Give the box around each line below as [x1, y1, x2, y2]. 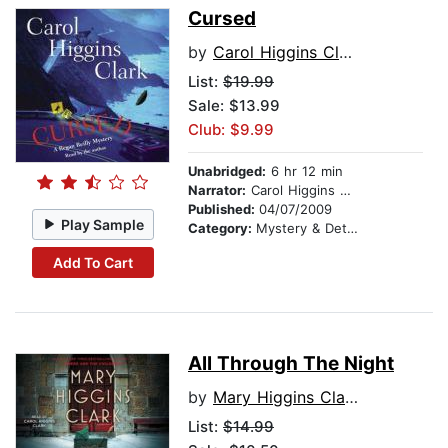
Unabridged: [188, 163, 266, 180]
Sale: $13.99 [188, 96, 280, 116]
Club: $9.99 [188, 120, 274, 140]
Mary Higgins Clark [213, 387, 345, 408]
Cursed [188, 7, 256, 31]
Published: [188, 201, 259, 218]
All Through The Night [188, 352, 394, 376]
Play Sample [61, 215, 145, 233]
